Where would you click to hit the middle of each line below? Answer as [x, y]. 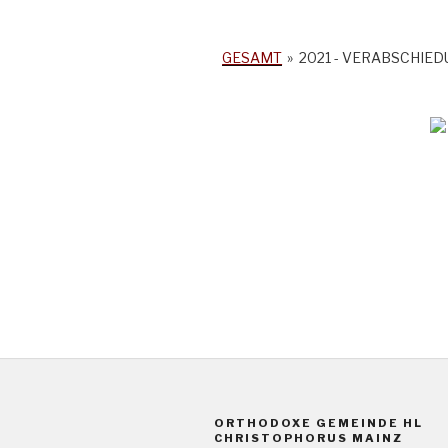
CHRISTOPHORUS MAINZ [308, 437]
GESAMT [252, 57]
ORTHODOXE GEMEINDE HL [318, 422]
